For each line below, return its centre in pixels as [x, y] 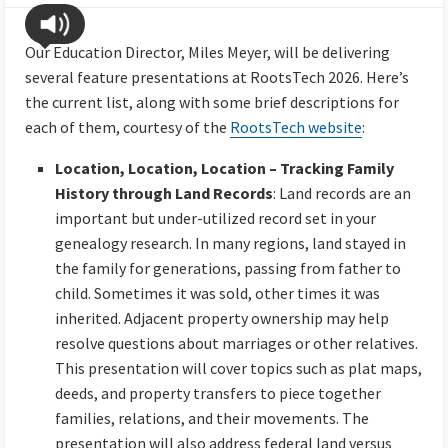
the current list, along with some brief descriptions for [212, 102]
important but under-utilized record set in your [215, 218]
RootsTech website [296, 127]
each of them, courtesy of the [127, 127]
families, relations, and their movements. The [212, 418]
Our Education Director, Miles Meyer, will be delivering [207, 52]
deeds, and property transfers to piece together [218, 393]
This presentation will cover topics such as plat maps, [238, 368]
